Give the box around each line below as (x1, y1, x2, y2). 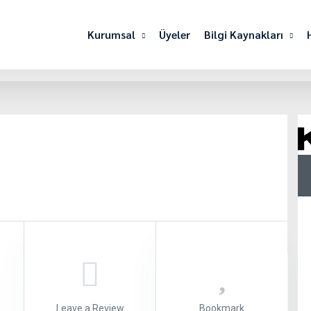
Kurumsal (87, 27, 138, 42)
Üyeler (158, 27, 190, 42)
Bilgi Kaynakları (203, 27, 286, 42)
